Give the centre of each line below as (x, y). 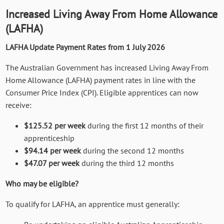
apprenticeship (49, 138)
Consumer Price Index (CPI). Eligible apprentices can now (102, 93)
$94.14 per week (53, 151)
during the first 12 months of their (145, 126)
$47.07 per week (52, 163)
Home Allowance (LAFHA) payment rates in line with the (101, 80)
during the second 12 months (133, 151)
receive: (19, 105)
